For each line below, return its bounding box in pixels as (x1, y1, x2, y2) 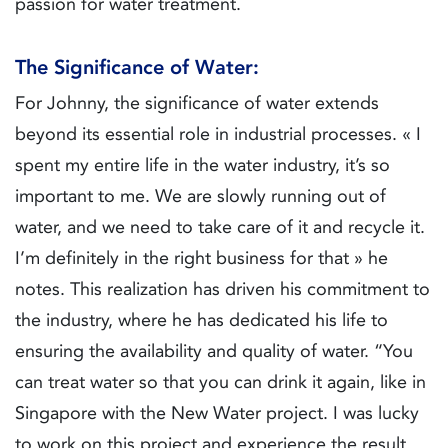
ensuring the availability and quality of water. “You (15, 340, 413, 363)
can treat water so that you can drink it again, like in (15, 371, 426, 394)
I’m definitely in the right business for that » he (15, 247, 388, 270)
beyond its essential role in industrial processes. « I (15, 123, 421, 146)
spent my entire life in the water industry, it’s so (15, 154, 390, 177)
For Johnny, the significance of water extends (15, 92, 379, 115)
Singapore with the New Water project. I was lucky (15, 402, 419, 425)
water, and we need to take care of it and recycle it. (15, 216, 425, 239)
